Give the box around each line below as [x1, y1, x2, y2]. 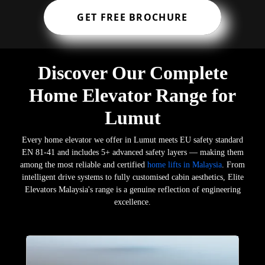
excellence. [114, 197, 151, 206]
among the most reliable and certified [20, 160, 147, 169]
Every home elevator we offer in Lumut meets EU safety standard [22, 135, 243, 144]
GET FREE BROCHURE [77, 11, 188, 24]
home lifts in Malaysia [147, 160, 222, 169]
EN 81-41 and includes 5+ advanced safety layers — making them [21, 147, 244, 157]
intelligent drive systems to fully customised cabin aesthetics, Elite [21, 172, 244, 182]
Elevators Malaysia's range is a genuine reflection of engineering [24, 185, 241, 194]
